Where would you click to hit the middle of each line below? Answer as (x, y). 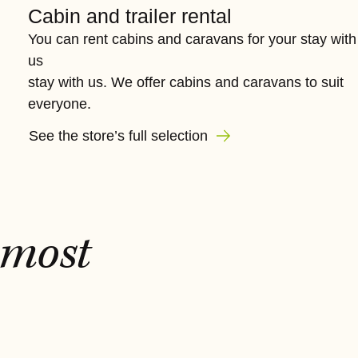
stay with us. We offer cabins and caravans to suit (185, 82)
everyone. (59, 104)
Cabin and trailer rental (129, 16)
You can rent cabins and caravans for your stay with (192, 39)
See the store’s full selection (120, 136)
